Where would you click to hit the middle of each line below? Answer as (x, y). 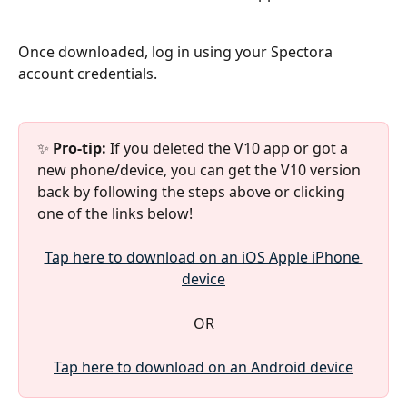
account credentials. (88, 74)
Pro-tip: (81, 148)
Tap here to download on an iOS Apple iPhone (203, 258)
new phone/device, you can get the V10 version (201, 169)
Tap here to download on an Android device (203, 367)
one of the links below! (115, 213)
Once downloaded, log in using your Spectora (177, 52)
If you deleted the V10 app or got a (231, 148)
